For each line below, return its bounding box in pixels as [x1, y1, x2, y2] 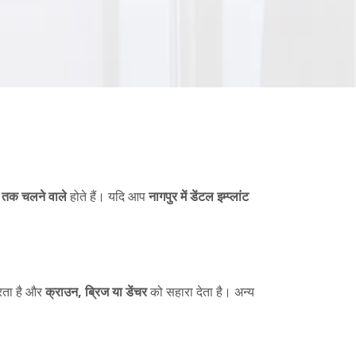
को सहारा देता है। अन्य [147, 283, 254, 301]
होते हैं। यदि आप [67, 188, 149, 206]
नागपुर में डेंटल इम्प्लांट [149, 188, 249, 206]
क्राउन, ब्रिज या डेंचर [45, 283, 147, 301]
